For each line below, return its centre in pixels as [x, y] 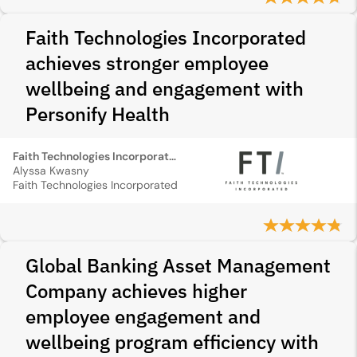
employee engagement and [143, 316]
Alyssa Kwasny [51, 171]
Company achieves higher [136, 291]
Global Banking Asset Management [178, 265]
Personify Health [98, 114]
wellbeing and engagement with [165, 88]
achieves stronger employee [147, 63]
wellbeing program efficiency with [172, 342]
